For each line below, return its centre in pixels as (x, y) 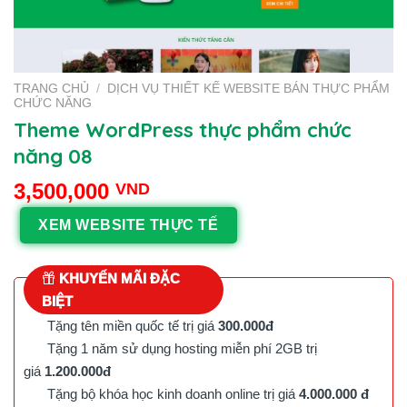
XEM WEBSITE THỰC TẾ (129, 225)
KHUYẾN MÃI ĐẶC (118, 278)
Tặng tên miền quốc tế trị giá (129, 325)
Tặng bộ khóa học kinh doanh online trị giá (169, 393)
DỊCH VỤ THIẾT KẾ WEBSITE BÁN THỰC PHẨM (249, 89)
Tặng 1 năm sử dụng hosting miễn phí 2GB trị (179, 348)
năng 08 (53, 156)
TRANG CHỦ (51, 89)
